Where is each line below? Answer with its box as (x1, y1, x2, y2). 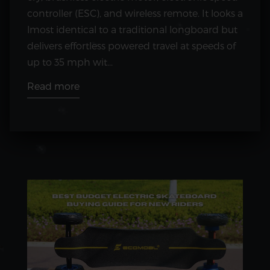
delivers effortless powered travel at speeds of (27, 40, 236, 52)
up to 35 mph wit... (27, 56, 113, 68)
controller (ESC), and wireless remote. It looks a (27, 7, 243, 19)
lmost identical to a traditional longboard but (27, 24, 237, 36)
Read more (27, 80, 80, 92)
